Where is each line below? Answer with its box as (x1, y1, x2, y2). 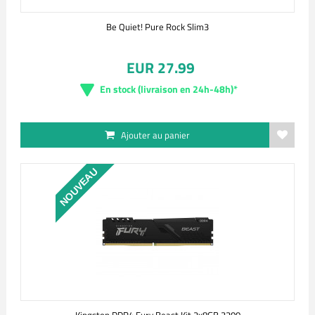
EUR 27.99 (126, 56, 195, 79)
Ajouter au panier (121, 128, 190, 142)
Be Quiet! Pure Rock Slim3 (106, 20, 209, 34)
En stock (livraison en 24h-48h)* (100, 82, 238, 96)
